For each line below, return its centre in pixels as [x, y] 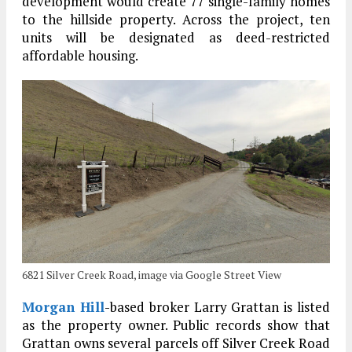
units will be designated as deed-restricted [176, 37]
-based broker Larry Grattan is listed [217, 306]
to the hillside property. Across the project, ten [176, 19]
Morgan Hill [63, 306]
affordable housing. [80, 55]
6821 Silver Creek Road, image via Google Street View [152, 274]
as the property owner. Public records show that [176, 324]
